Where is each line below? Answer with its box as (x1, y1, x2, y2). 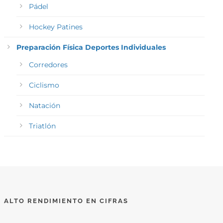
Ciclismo (28, 81, 59, 90)
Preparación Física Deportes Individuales (16, 43, 166, 52)
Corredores (28, 60, 68, 70)
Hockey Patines (28, 22, 83, 32)
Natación (28, 101, 60, 111)
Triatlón (28, 121, 56, 131)
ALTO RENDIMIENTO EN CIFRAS (3, 197, 128, 205)
